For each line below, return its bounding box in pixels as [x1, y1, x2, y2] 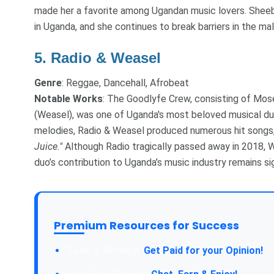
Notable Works [34, 93, 103, 105]
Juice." [34, 141, 62, 153]
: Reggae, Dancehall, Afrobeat [62, 77, 189, 89]
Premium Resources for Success [54, 218, 239, 234]
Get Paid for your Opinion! [141, 245, 263, 257]
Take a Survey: [66, 244, 141, 257]
